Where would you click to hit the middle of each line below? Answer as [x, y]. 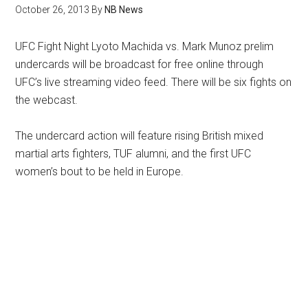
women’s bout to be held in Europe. [100, 172]
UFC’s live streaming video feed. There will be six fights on [154, 82]
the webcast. [47, 100]
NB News [124, 10]
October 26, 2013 [53, 10]
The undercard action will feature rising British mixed [140, 136]
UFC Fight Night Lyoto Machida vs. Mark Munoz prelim [145, 46]
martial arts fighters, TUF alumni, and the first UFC [133, 154]
